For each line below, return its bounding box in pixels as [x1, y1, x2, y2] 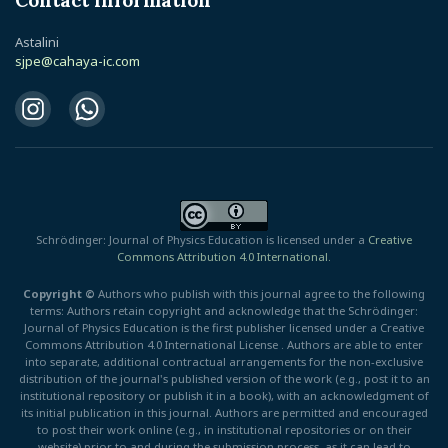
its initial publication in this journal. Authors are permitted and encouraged [20, 405, 428, 420]
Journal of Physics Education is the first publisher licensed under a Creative [24, 320, 424, 335]
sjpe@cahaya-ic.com [15, 52, 140, 70]
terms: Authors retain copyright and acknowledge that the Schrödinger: [30, 303, 418, 318]
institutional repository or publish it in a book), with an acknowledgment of [19, 388, 429, 403]
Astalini [15, 33, 59, 51]
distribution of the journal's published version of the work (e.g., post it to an [18, 371, 430, 386]
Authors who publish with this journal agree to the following [98, 286, 425, 301]
